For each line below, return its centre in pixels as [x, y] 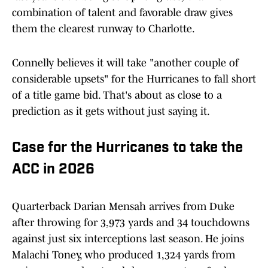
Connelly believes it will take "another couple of [125, 63]
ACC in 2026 [53, 170]
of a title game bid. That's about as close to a [117, 95]
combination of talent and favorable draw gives [122, 13]
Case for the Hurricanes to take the [127, 149]
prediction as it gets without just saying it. [111, 112]
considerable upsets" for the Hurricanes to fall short [134, 79]
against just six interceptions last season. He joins [128, 239]
